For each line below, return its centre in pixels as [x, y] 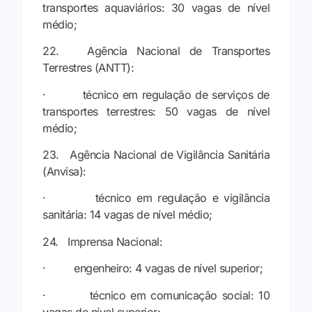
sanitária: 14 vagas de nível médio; [127, 215]
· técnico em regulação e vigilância [156, 198]
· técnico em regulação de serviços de [156, 94]
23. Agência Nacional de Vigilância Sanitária [156, 155]
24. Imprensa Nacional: [102, 241]
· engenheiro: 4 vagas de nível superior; [153, 268]
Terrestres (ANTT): [88, 68]
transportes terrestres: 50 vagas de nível [156, 111]
